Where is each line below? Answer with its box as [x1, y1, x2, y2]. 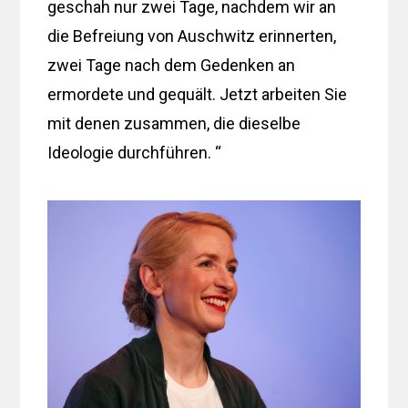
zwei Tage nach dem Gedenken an [47, 55, 296, 75]
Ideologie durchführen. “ [47, 142, 222, 162]
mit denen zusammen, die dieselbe [47, 113, 301, 133]
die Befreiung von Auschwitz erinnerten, [47, 25, 337, 46]
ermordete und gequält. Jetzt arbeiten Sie [47, 84, 348, 104]
